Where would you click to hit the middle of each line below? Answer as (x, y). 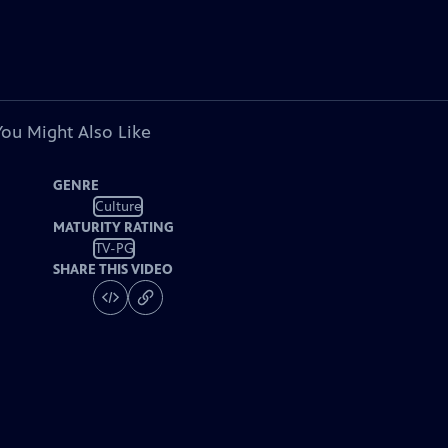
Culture (118, 206)
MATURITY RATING (114, 227)
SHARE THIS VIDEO (113, 269)
